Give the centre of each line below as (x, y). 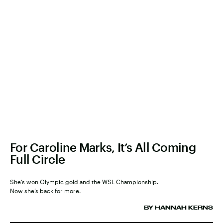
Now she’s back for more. (45, 191)
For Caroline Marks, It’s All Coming (103, 147)
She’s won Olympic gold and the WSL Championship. (84, 182)
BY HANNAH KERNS (178, 208)
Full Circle (38, 159)
